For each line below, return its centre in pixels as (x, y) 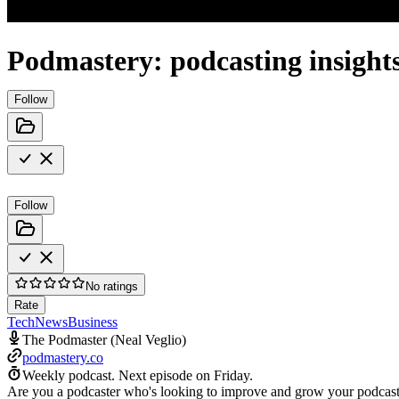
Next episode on (166, 375)
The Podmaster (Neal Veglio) (104, 339)
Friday (232, 375)
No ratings (112, 286)
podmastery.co (63, 357)
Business (93, 322)
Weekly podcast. (69, 375)
